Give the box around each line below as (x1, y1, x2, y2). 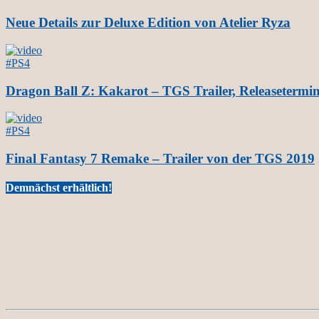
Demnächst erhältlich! (6, 182, 112, 194)
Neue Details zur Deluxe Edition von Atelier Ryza (6, 15, 291, 31)
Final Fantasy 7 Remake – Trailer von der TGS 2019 (6, 150, 315, 166)
